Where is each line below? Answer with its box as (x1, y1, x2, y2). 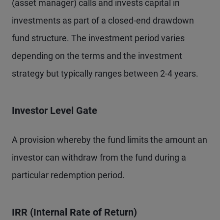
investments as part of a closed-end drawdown (12, 15, 194, 26)
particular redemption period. (12, 170, 125, 181)
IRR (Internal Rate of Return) (12, 206, 137, 219)
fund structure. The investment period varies (12, 33, 185, 44)
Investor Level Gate (12, 105, 97, 117)
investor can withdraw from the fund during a (12, 152, 186, 163)
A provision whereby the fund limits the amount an (12, 135, 207, 145)
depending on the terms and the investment (12, 51, 182, 61)
